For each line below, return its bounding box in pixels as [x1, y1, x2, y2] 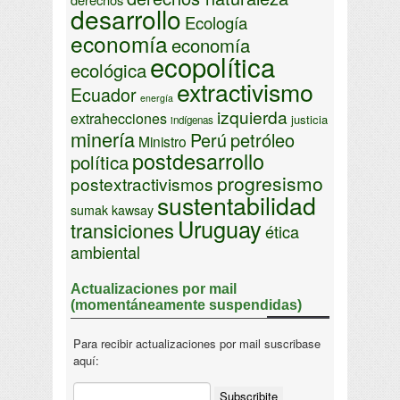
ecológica [71, 57, 146, 84]
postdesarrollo [132, 146, 264, 177]
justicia [291, 111, 328, 129]
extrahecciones [71, 108, 167, 129]
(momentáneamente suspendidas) [71, 297, 302, 313]
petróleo [230, 127, 295, 154]
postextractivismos [71, 171, 213, 196]
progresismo [217, 170, 323, 197]
